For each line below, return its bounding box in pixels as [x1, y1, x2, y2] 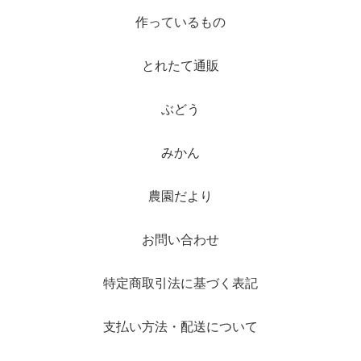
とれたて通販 [142, 59, 219, 73]
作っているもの [135, 15, 226, 30]
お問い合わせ [142, 233, 219, 247]
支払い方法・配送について [103, 320, 258, 334]
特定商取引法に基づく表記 [103, 276, 258, 291]
